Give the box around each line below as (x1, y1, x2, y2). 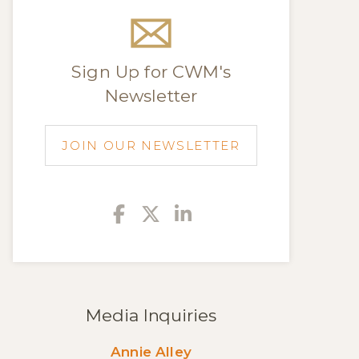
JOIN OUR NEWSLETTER (62, 138, 240, 153)
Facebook (124, 203, 236, 224)
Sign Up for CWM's (71, 62, 231, 82)
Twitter (159, 203, 262, 224)
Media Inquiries (86, 305, 216, 325)
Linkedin (191, 203, 296, 224)
